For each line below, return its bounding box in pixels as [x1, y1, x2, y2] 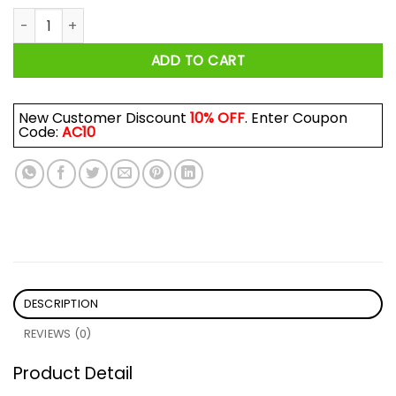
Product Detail [13, 361, 133, 385]
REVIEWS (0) [23, 325, 92, 341]
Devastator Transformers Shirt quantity [12, 8, 264, 27]
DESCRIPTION [23, 295, 99, 311]
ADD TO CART [150, 51, 246, 71]
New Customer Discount [19, 107, 190, 128]
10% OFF [190, 107, 245, 128]
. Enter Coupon [245, 107, 347, 128]
